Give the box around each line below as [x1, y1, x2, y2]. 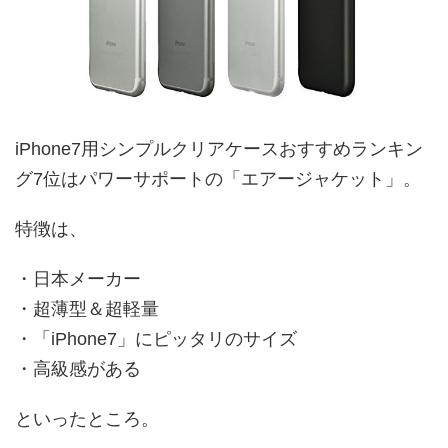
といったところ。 [15, 408, 159, 429]
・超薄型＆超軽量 [15, 298, 159, 319]
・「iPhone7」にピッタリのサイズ [15, 328, 297, 349]
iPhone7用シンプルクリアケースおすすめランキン [15, 138, 423, 159]
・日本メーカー [15, 268, 141, 289]
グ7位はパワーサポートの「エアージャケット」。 [15, 168, 421, 189]
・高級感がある [15, 358, 141, 379]
